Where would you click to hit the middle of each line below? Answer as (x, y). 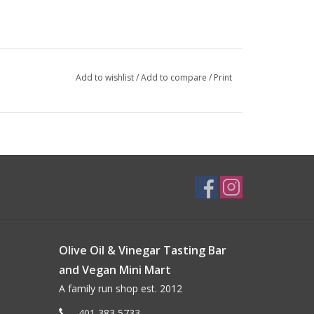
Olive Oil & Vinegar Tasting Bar (142, 250)
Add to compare (175, 77)
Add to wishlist (105, 77)
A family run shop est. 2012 (120, 288)
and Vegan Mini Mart (115, 269)
